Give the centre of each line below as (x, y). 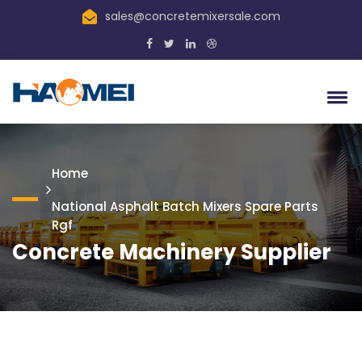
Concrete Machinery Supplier (172, 252)
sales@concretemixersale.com (192, 16)
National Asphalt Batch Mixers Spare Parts (185, 206)
